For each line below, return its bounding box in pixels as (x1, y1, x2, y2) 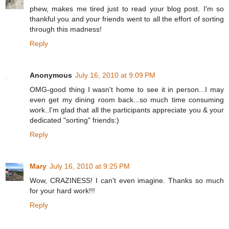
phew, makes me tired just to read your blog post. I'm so (30, 4, 224, 13)
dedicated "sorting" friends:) (30, 116, 119, 124)
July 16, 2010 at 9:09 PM (75, 71, 155, 79)
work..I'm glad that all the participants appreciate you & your (30, 105, 224, 114)
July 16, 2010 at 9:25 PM (50, 162, 130, 170)
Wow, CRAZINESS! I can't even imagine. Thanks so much (30, 176, 224, 185)
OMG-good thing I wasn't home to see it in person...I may (30, 85, 224, 94)
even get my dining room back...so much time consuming (30, 95, 224, 104)
